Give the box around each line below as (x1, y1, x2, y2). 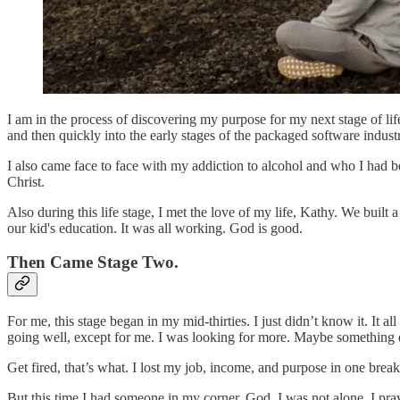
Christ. (7, 173, 45, 189)
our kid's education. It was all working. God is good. (7, 220, 303, 236)
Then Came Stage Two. (7, 253, 179, 272)
